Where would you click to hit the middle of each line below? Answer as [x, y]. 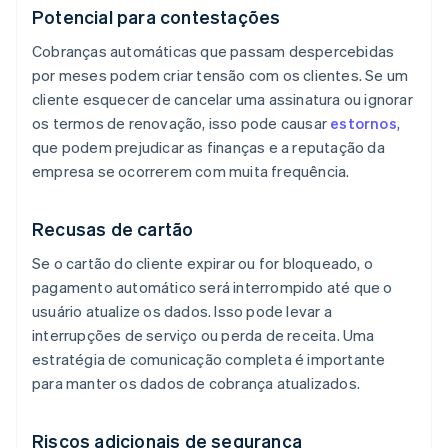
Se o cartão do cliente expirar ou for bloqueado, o [203, 263]
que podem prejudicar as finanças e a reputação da [208, 147]
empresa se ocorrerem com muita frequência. [191, 171]
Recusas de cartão [113, 229]
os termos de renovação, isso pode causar [181, 123]
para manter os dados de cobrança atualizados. [196, 383]
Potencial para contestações [156, 17]
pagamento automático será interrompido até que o [212, 287]
